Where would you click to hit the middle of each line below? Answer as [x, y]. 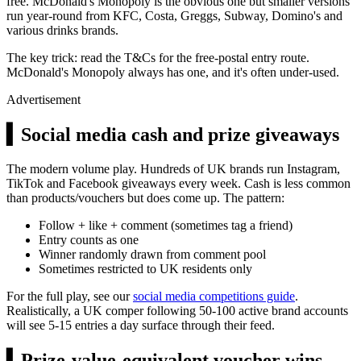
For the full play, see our [70, 296]
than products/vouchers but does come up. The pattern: [145, 197]
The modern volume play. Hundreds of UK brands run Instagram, [173, 168]
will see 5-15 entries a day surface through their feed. [141, 325]
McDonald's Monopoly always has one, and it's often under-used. [173, 73]
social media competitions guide [214, 296]
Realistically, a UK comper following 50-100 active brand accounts [177, 310]
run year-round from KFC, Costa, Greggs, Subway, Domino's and [174, 16]
